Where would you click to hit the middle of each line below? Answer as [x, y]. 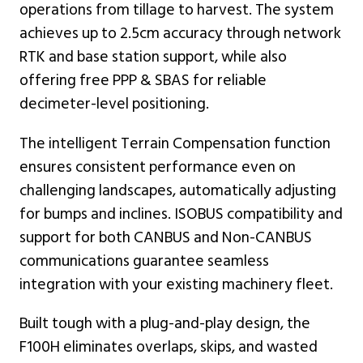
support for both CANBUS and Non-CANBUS [166, 237]
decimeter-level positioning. [114, 104]
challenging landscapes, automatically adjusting [178, 190]
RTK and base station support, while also [153, 57]
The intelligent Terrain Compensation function [175, 143]
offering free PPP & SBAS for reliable [143, 81]
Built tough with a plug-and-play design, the [165, 324]
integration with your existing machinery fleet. [176, 284]
